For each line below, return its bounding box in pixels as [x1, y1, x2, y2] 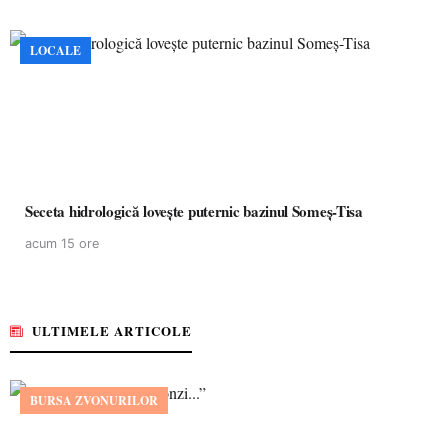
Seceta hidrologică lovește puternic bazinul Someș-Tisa [25, 200, 364, 222]
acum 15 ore [25, 236, 99, 251]
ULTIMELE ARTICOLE [32, 321, 192, 340]
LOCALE [30, 42, 81, 59]
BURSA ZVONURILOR [30, 392, 158, 409]
